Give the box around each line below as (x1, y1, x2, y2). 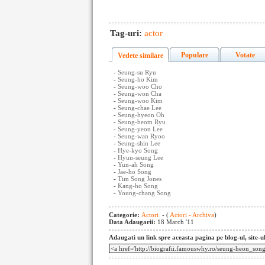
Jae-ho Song (118, 168, 151, 175)
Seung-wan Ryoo (118, 132, 165, 140)
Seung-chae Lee (118, 104, 161, 111)
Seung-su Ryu (118, 69, 156, 76)
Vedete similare (118, 51, 163, 60)
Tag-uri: (110, 28, 144, 38)
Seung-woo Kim (118, 97, 163, 104)
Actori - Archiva (169, 211, 214, 218)
